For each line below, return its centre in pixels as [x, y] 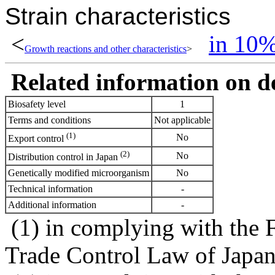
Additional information [52, 204]
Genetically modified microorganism [79, 172]
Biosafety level [37, 104]
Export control [37, 139]
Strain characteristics [118, 16]
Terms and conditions [49, 120]
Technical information [50, 188]
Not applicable [182, 120]
